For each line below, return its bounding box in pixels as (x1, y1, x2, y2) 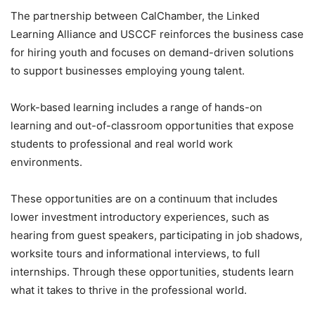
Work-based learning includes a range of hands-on (11, 101, 262, 114)
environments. (11, 155, 82, 169)
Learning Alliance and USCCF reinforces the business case (11, 27, 304, 41)
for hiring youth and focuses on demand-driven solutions (11, 46, 294, 59)
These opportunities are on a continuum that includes (11, 192, 278, 205)
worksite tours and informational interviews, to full (11, 247, 260, 260)
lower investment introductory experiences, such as (11, 210, 269, 224)
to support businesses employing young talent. (11, 64, 245, 77)
